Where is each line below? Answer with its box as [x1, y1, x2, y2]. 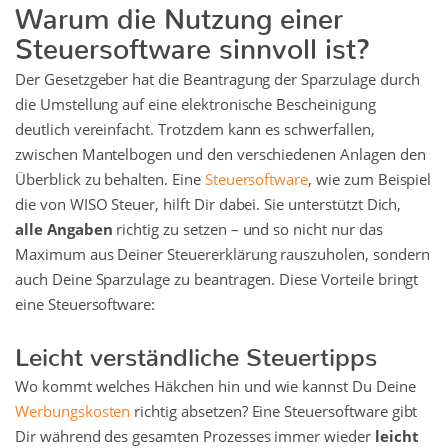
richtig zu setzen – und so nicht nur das [112, 219, 383, 240]
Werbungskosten [15, 401, 131, 422]
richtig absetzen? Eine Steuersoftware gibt [130, 401, 418, 422]
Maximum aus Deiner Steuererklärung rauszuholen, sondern [15, 244, 430, 265]
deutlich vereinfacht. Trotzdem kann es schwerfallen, [15, 119, 375, 140]
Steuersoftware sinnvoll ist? [15, 32, 370, 52]
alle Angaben [15, 219, 113, 240]
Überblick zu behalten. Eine [15, 169, 205, 190]
